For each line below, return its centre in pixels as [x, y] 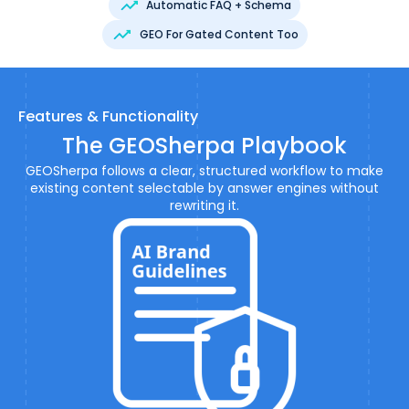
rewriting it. [204, 205]
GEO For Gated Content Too [219, 34]
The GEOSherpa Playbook [204, 146]
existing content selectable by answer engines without [204, 188]
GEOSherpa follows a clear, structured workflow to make [204, 171]
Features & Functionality [108, 116]
